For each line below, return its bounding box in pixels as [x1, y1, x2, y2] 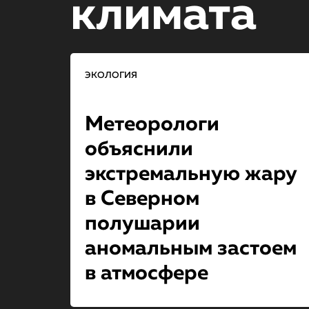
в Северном [84, 189, 199, 210]
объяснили [84, 139, 193, 160]
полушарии [84, 214, 200, 235]
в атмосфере [84, 263, 208, 284]
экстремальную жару [84, 164, 297, 185]
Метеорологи [84, 114, 219, 135]
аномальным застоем [84, 239, 297, 259]
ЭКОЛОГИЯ [84, 70, 137, 80]
